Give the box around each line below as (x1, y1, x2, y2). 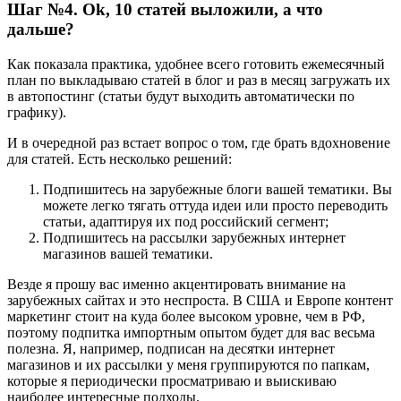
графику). (7, 105, 66, 121)
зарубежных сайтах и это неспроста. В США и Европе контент (7, 293, 393, 309)
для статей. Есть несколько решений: (7, 151, 232, 167)
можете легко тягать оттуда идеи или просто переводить (43, 198, 388, 214)
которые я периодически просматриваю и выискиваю (7, 373, 337, 389)
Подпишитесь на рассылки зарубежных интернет (43, 230, 346, 246)
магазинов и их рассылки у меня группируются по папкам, (7, 357, 370, 373)
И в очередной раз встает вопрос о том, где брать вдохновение (7, 135, 390, 151)
